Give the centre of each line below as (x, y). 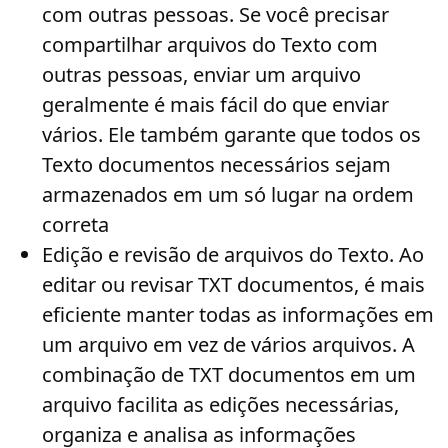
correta (75, 224)
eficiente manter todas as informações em (238, 314)
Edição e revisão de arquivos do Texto (215, 254)
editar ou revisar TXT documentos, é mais (233, 284)
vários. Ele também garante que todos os (231, 134)
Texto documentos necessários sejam (216, 164)
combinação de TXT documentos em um (229, 374)
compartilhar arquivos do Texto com (210, 44)
